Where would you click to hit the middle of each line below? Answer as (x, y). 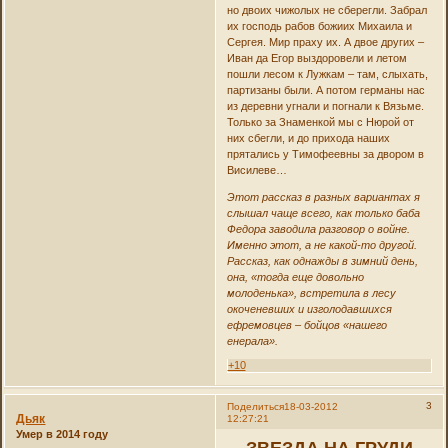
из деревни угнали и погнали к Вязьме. (325, 106)
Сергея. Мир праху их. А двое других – (325, 42)
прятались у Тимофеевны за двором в (325, 154)
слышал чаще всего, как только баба (323, 213)
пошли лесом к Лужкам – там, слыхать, (327, 74)
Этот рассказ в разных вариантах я (323, 197)
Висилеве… (256, 170)
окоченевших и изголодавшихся (309, 309)
